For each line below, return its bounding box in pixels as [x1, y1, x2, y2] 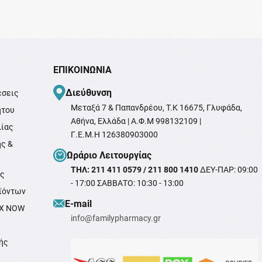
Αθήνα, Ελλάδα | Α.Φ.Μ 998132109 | [70, 116, 201, 126]
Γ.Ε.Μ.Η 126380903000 [70, 129, 158, 139]
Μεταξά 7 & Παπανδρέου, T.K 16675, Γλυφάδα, [70, 102, 242, 112]
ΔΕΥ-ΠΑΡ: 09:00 [198, 164, 258, 174]
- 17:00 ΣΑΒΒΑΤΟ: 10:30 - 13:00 [70, 178, 184, 188]
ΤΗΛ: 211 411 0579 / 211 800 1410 [70, 164, 198, 174]
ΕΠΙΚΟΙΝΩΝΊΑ [53, 64, 112, 75]
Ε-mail [64, 198, 92, 209]
